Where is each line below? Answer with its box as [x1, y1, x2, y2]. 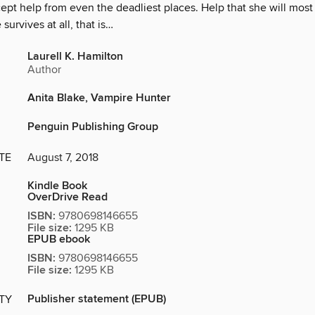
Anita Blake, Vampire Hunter [27, 91, 171, 106]
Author [27, 63, 61, 77]
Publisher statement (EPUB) [27, 292, 166, 307]
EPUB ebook [27, 232, 90, 247]
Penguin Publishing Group [27, 120, 158, 135]
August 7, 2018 [27, 150, 98, 165]
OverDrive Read [27, 190, 108, 205]
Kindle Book [27, 179, 87, 194]
